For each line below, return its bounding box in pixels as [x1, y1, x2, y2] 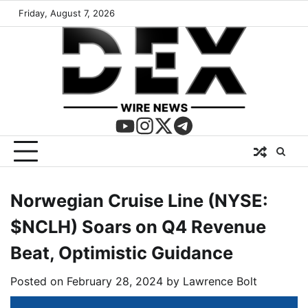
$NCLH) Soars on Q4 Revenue [10, 216, 266, 237]
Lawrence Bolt [183, 274, 257, 288]
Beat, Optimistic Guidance [10, 242, 233, 263]
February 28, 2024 [67, 274, 163, 288]
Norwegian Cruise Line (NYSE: [10, 190, 268, 211]
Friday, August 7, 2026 [19, 8, 115, 19]
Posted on [10, 274, 67, 288]
